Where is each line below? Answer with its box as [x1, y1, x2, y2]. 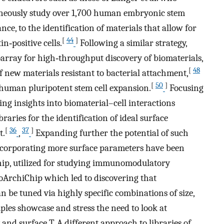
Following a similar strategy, [78, 37, 187, 49]
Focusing [167, 82, 203, 94]
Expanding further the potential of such [33, 127, 188, 139]
